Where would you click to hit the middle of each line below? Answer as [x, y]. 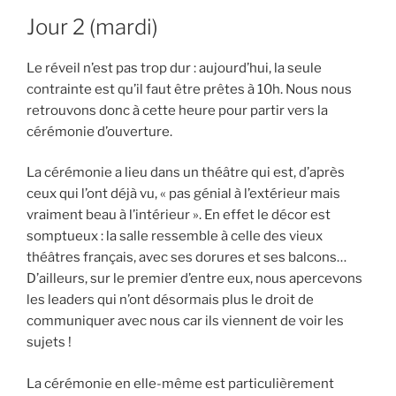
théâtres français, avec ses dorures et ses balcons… [187, 258]
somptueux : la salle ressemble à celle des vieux [175, 236]
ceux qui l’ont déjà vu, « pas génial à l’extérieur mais [183, 194]
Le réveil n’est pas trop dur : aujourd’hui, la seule [174, 68]
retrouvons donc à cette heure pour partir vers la [177, 110]
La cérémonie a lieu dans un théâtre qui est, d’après [186, 173]
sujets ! [49, 343]
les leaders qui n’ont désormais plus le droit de [170, 300]
